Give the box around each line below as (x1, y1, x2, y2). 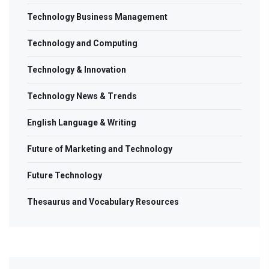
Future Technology (27, 171, 102, 181)
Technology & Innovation (27, 65, 126, 75)
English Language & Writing (27, 118, 136, 128)
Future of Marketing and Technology (27, 144, 172, 154)
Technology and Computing (27, 38, 138, 49)
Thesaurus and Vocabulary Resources (27, 197, 179, 207)
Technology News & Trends (27, 91, 137, 101)
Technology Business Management (27, 12, 168, 22)
